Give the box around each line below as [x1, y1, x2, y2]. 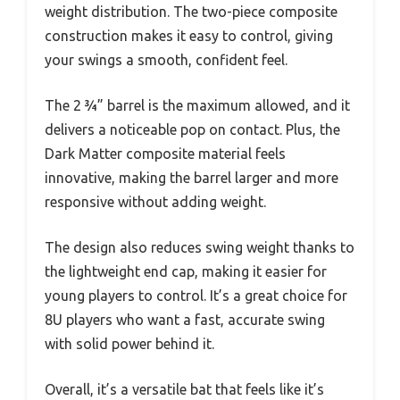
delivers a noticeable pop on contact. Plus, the [45, 121, 340, 138]
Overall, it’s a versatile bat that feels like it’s [45, 381, 324, 398]
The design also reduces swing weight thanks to [45, 239, 354, 256]
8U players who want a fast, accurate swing [45, 312, 325, 329]
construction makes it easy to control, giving [45, 28, 333, 45]
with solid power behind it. [45, 336, 214, 353]
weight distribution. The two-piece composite [45, 4, 337, 21]
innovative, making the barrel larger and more [45, 170, 338, 187]
